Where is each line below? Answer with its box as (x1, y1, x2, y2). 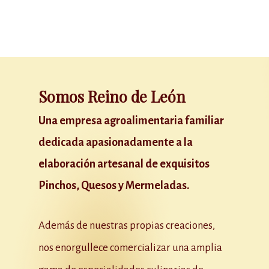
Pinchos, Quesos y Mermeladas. (38, 180, 190, 192)
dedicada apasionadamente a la (38, 136, 193, 149)
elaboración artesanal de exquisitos (38, 158, 210, 171)
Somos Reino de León (38, 86, 186, 107)
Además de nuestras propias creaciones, (38, 220, 216, 232)
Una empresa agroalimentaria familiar (38, 115, 225, 127)
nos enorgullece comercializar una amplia (38, 242, 223, 254)
